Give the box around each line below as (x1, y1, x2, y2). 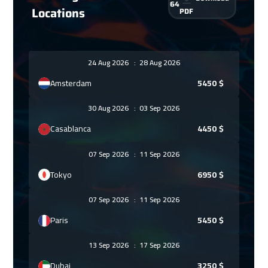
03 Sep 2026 (136, 101, 180, 115)
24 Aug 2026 (87, 55, 134, 69)
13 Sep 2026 (88, 238, 134, 252)
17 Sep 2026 (135, 238, 179, 252)
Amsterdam (50, 75, 92, 91)
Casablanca (50, 121, 92, 137)
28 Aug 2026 (135, 55, 180, 69)
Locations (31, 3, 85, 23)
